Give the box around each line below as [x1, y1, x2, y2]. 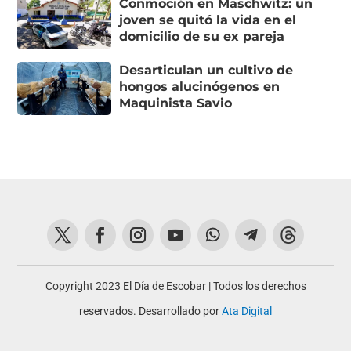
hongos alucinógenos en [119, 78, 280, 94]
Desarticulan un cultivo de [119, 62, 294, 78]
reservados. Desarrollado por [79, 305, 222, 318]
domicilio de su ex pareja [119, 29, 285, 45]
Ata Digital [222, 305, 272, 318]
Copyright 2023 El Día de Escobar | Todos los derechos [45, 280, 306, 293]
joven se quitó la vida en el [119, 13, 297, 28]
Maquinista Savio [119, 95, 233, 110]
